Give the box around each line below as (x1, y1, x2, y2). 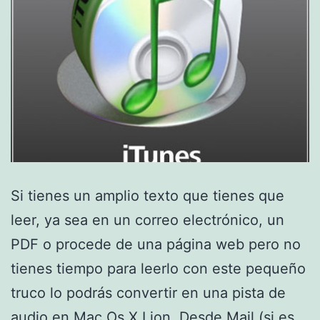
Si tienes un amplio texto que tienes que (11, 186, 284, 204)
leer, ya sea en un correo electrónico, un (11, 211, 284, 229)
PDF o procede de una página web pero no (11, 235, 301, 253)
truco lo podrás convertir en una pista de (11, 284, 286, 301)
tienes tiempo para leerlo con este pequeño (11, 259, 306, 277)
